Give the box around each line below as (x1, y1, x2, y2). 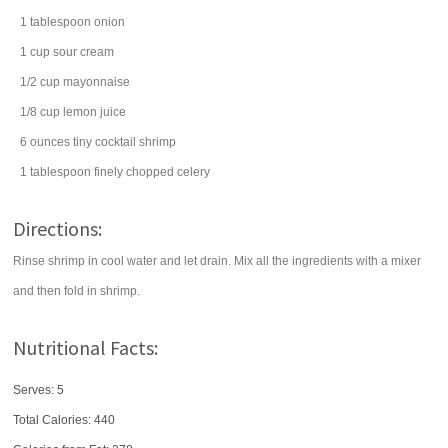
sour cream (53, 45, 115, 59)
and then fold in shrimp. (13, 284, 141, 298)
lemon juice (63, 105, 127, 119)
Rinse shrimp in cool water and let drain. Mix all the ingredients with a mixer (13, 254, 422, 268)
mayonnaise (63, 75, 131, 89)
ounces (30, 135, 71, 149)
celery (177, 165, 211, 179)
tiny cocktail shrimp (73, 135, 177, 149)
